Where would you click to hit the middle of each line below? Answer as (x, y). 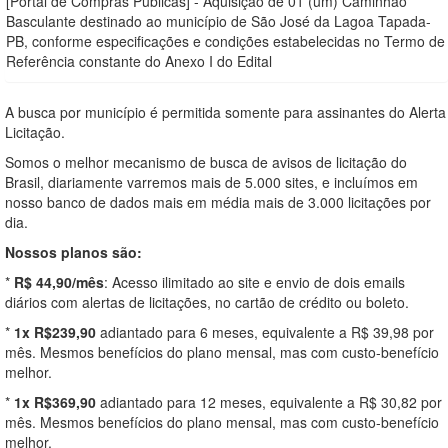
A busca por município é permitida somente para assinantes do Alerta (225, 111)
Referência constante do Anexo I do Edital (139, 60)
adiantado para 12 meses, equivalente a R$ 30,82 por (269, 401)
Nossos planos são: (73, 251)
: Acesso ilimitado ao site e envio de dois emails (254, 281)
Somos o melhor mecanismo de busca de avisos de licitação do (206, 161)
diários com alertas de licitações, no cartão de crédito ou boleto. (207, 301)
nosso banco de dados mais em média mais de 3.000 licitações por (218, 201)
